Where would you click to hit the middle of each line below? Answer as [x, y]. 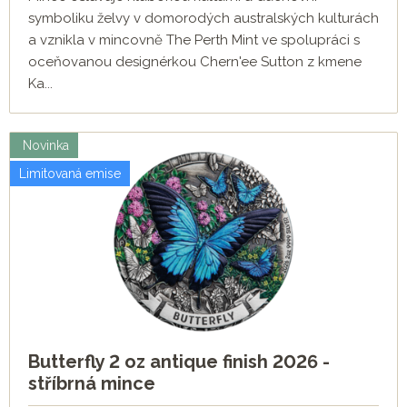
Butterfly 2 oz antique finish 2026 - [179, 362]
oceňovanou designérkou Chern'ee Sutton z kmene [195, 62]
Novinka [44, 146]
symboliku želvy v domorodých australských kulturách [203, 19]
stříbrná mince [92, 384]
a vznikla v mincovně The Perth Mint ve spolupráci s [194, 40]
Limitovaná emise [70, 174]
